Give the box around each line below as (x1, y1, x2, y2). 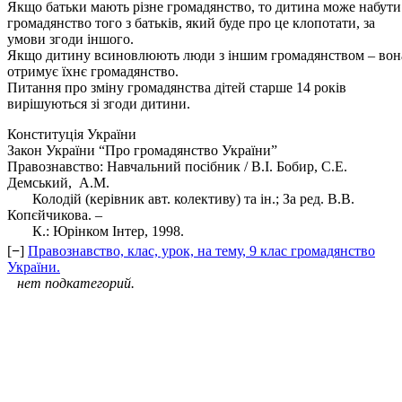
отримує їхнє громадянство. (7, 64, 179, 79)
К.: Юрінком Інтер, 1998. (7, 223, 184, 239)
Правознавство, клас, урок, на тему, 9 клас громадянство (28, 242, 375, 258)
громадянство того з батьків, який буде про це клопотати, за (7, 15, 375, 31)
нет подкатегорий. (17, 275, 135, 291)
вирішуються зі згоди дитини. (7, 96, 190, 111)
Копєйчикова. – (7, 207, 102, 223)
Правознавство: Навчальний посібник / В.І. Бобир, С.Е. (7, 159, 347, 174)
